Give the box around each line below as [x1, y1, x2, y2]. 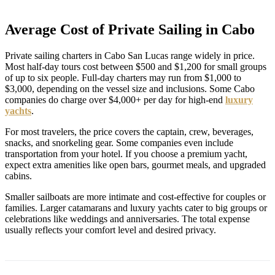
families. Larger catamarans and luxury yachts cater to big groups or [5, 202, 267, 213]
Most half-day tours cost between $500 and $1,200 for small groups [5, 61, 266, 72]
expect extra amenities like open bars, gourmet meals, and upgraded [5, 159, 266, 170]
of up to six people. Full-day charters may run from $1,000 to [5, 72, 241, 83]
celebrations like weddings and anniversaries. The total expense [5, 213, 250, 224]
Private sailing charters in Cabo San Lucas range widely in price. [5, 50, 255, 61]
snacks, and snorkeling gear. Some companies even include [5, 137, 233, 148]
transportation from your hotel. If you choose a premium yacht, [5, 148, 247, 159]
